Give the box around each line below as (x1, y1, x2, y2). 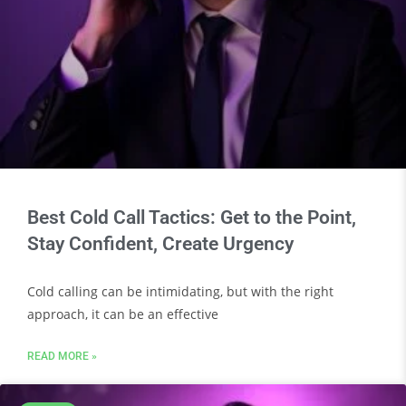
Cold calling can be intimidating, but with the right (27, 283, 333, 300)
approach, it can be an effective (27, 305, 218, 323)
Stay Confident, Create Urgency (27, 233, 294, 255)
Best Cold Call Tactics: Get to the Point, (27, 207, 356, 228)
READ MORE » (27, 350, 97, 362)
